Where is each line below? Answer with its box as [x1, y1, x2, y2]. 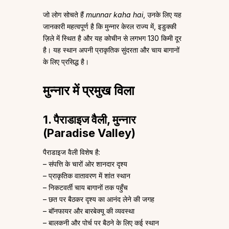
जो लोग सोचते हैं [43, 10, 86, 19]
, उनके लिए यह [143, 10, 181, 19]
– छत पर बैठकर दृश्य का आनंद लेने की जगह [43, 195, 154, 204]
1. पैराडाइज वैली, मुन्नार [43, 113, 136, 127]
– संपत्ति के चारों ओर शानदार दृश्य [43, 159, 127, 169]
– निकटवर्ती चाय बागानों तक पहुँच [43, 183, 128, 192]
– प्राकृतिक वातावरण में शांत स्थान [43, 171, 130, 180]
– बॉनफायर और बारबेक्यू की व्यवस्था [43, 207, 134, 216]
